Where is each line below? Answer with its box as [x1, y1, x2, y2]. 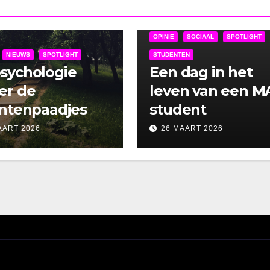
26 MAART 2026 [161, 124, 224, 133]
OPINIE [153, 33, 175, 40]
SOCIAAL [187, 33, 215, 40]
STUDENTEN [153, 51, 190, 58]
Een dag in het [149, 63, 253, 81]
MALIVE [201, 15, 224, 22]
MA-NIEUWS [153, 15, 189, 22]
